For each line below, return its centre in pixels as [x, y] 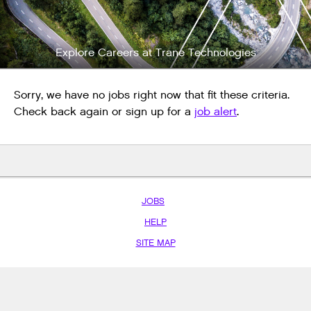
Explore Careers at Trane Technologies [155, 53]
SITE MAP [155, 243]
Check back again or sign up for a [104, 112]
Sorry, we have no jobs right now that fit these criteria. [152, 96]
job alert [216, 112]
